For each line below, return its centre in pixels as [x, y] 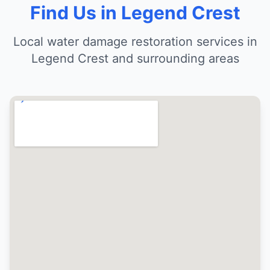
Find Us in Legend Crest [135, 13]
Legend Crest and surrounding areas [135, 58]
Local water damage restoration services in [135, 42]
